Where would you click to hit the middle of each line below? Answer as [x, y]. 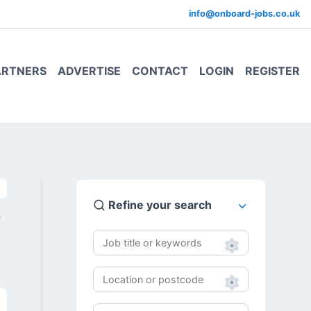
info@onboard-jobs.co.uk [244, 14]
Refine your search [158, 205]
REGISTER [272, 70]
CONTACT [160, 70]
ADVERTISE [89, 70]
